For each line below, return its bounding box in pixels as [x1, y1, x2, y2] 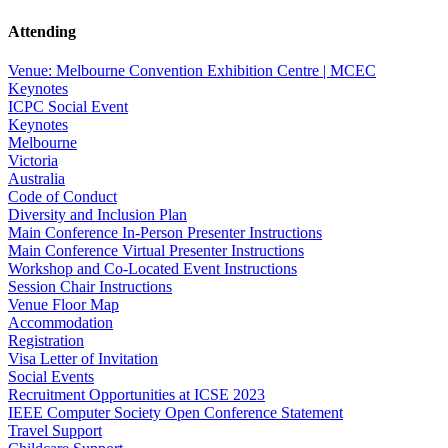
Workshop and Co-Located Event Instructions [8, 260, 297, 278]
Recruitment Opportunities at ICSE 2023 [8, 386, 265, 404]
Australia [8, 170, 65, 188]
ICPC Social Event [8, 98, 128, 116]
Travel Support [8, 422, 102, 440]
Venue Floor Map [8, 296, 119, 314]
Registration [8, 332, 84, 350]
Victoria [8, 152, 58, 170]
